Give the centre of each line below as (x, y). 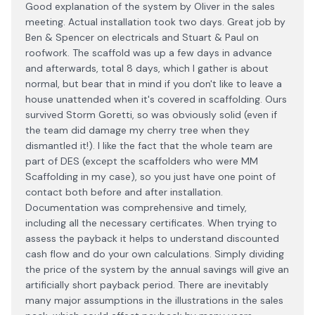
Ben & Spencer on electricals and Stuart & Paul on (142, 37)
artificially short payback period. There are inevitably (147, 285)
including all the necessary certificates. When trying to (151, 223)
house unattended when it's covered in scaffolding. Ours (156, 99)
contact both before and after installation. (124, 192)
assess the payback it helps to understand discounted (152, 238)
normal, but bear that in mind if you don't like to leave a (154, 84)
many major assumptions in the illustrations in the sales (154, 300)
